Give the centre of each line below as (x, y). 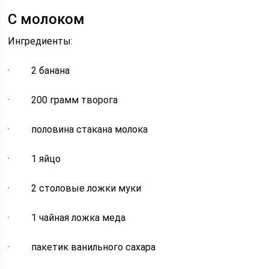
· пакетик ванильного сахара (82, 247)
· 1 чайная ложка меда (67, 218)
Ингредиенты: (41, 41)
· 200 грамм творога (63, 100)
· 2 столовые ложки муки (75, 189)
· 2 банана (39, 71)
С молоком (47, 20)
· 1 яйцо (35, 159)
